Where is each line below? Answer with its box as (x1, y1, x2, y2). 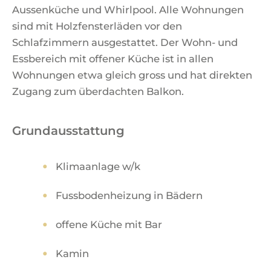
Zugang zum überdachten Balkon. (12, 85, 184, 97)
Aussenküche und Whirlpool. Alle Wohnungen (12, 4, 244, 16)
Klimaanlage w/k (56, 160, 140, 172)
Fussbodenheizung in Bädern (56, 189, 203, 201)
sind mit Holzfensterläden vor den (12, 20, 182, 32)
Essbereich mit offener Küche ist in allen (12, 53, 214, 65)
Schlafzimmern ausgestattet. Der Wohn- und (12, 36, 238, 48)
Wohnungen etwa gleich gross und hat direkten (12, 69, 252, 81)
